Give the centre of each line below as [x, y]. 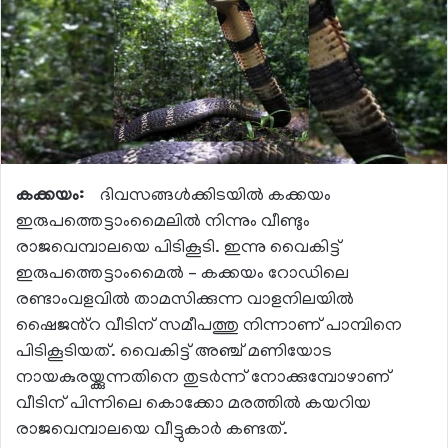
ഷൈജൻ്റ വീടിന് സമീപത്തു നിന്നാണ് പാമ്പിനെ [209, 327]
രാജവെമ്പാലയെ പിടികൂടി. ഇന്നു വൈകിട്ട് [178, 249]
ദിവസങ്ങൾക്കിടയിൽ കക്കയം [213, 197]
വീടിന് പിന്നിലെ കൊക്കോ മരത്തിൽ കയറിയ [193, 405]
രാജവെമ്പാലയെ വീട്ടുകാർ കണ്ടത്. [152, 431]
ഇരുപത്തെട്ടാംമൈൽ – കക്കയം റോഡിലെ [182, 275]
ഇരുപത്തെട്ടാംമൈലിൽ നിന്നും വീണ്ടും [163, 223]
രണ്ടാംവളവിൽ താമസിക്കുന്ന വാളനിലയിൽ [185, 301]
